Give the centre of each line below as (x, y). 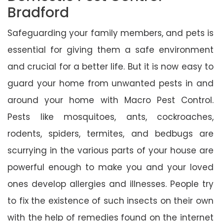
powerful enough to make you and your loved (110, 167)
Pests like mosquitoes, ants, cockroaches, (110, 117)
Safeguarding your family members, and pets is (110, 33)
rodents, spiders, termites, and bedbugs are (110, 133)
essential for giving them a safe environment (110, 50)
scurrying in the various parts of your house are (110, 150)
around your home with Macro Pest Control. (110, 100)
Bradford (38, 12)
